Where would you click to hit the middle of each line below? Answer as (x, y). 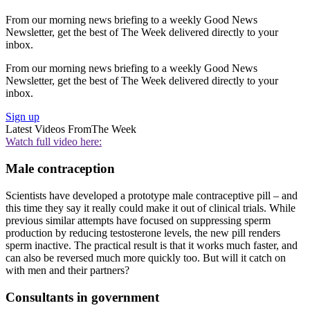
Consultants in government (82, 297)
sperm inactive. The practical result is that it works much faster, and (152, 245)
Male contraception (60, 169)
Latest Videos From (48, 129)
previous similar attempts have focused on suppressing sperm (138, 220)
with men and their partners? (67, 270)
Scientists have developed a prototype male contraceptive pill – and (152, 195)
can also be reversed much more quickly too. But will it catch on (146, 257)
